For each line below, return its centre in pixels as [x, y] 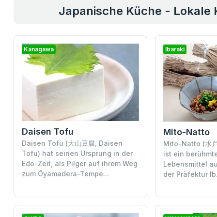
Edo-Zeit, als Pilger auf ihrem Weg [80, 164]
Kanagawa [39, 49]
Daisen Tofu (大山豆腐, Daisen [72, 143]
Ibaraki [175, 49]
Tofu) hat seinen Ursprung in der [77, 154]
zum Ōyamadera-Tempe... [65, 174]
